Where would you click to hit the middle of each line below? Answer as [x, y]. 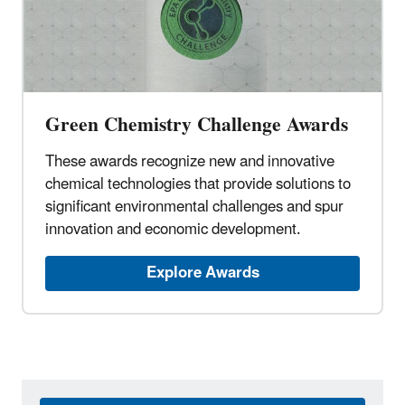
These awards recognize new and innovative [190, 162]
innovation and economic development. [173, 230]
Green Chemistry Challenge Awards [197, 126]
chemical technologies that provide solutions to [198, 185]
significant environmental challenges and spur [194, 207]
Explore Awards [202, 273]
